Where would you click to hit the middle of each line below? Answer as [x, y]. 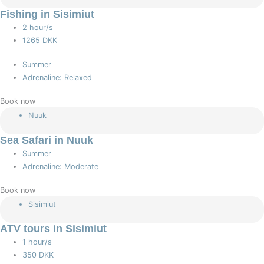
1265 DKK [40, 41]
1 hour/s [37, 242]
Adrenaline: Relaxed [57, 78]
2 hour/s [38, 28]
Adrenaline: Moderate [61, 166]
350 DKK [38, 255]
